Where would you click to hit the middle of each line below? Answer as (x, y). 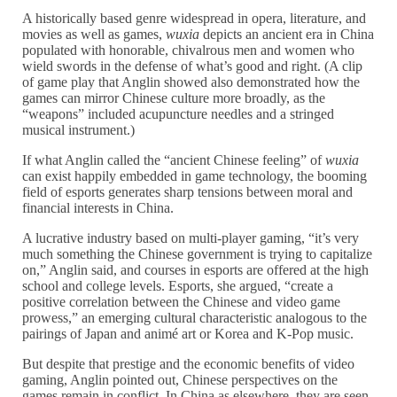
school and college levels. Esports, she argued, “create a (178, 286)
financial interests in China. (98, 208)
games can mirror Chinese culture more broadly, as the (174, 98)
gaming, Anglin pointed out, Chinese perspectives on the (180, 380)
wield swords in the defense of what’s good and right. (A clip (193, 66)
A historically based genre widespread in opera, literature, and (195, 19)
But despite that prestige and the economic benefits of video (189, 364)
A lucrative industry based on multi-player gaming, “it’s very (191, 238)
